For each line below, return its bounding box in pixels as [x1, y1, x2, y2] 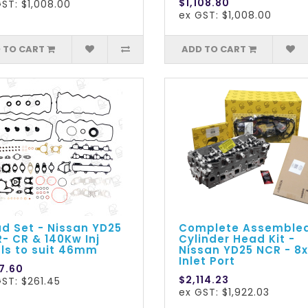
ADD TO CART [181, 43, 246, 56]
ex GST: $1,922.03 [178, 285, 269, 300]
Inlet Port [178, 254, 235, 269]
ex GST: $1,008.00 [178, 8, 272, 23]
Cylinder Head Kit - [178, 232, 295, 247]
